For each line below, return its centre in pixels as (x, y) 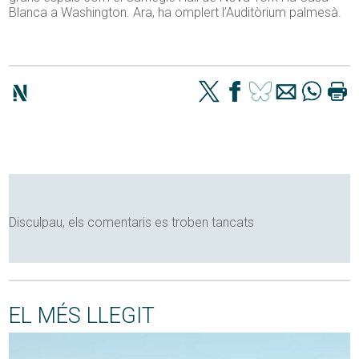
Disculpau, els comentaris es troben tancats (132, 223)
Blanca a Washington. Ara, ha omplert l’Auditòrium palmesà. (175, 13)
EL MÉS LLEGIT (82, 316)
